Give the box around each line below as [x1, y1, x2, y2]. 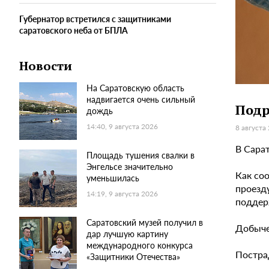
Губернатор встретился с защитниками [19, 13, 171, 25]
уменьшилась [86, 172, 139, 184]
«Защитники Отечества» [86, 250, 180, 263]
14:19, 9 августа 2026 [86, 189, 158, 199]
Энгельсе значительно [86, 160, 173, 173]
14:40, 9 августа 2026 [86, 121, 158, 132]
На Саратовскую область [86, 82, 184, 94]
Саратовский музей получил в [86, 216, 203, 229]
